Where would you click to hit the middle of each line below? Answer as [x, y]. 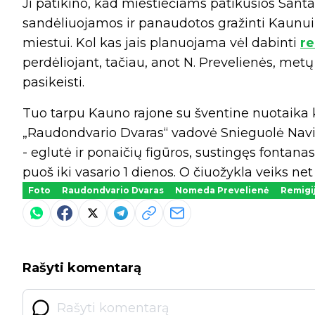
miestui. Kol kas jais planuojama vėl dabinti [161, 43]
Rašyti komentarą [82, 268]
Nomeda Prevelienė [222, 191]
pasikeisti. [53, 83]
